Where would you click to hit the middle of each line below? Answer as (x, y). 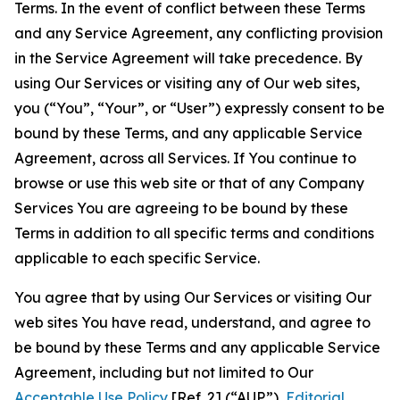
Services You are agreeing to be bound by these (181, 208)
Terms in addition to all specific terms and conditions (194, 233)
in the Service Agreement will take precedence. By (188, 58)
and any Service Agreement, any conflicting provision (199, 33)
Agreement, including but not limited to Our (164, 372)
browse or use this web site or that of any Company (189, 183)
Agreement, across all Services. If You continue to (185, 158)
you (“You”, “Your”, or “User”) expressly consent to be (200, 108)
